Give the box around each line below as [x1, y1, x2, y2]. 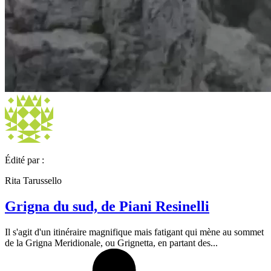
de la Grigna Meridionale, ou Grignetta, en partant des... [5, 237, 218, 248]
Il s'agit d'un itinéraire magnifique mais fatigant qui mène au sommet [5, 226, 264, 237]
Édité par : [5, 155, 44, 165]
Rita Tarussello [5, 175, 62, 186]
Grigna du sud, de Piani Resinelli [5, 198, 209, 214]
